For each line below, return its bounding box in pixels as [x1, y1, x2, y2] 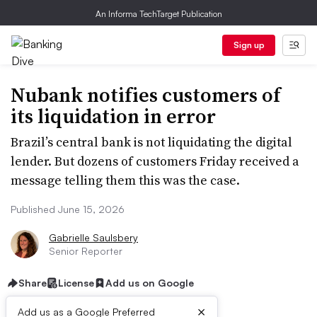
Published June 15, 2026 [11, 203, 125, 215]
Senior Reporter [49, 245, 122, 257]
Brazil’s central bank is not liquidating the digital [11, 133, 292, 151]
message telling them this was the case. [11, 171, 240, 189]
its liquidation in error [11, 103, 216, 129]
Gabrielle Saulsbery [49, 231, 138, 243]
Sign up [233, 40, 265, 50]
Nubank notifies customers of [11, 81, 280, 108]
